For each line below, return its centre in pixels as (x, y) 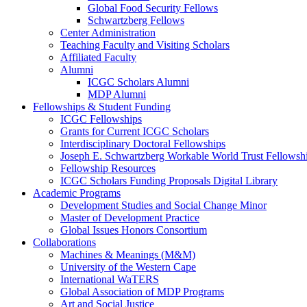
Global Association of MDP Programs (142, 292)
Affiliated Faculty (98, 57)
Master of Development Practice (130, 218)
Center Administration (108, 33)
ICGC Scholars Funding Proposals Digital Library (169, 181)
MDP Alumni (117, 94)
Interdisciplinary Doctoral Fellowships (143, 144)
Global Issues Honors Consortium (134, 230)
